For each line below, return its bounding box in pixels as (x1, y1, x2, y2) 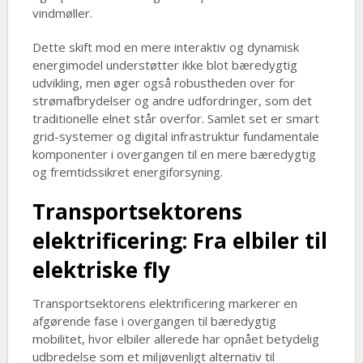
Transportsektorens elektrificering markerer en (32, 295, 297, 311)
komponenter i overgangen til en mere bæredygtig (32, 146, 316, 162)
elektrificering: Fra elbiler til (32, 226, 327, 255)
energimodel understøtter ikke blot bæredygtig (32, 57, 297, 73)
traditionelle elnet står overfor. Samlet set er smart (32, 110, 319, 126)
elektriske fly (32, 255, 170, 284)
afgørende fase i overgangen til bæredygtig (32, 313, 276, 329)
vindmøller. (32, 5, 92, 21)
